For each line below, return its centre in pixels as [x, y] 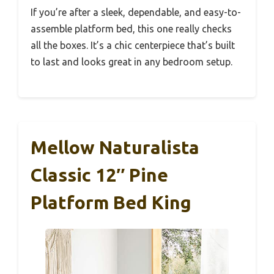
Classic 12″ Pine [99, 175]
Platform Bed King [111, 203]
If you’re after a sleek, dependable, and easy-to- [136, 13]
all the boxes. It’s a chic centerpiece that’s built [133, 46]
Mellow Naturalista [115, 148]
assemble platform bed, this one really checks [131, 29]
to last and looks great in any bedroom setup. [131, 62]
